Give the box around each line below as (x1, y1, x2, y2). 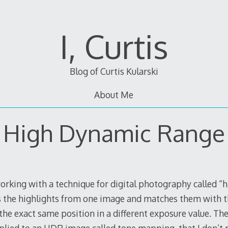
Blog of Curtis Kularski (69, 66, 158, 77)
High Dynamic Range (3, 118, 225, 148)
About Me (94, 89, 134, 101)
